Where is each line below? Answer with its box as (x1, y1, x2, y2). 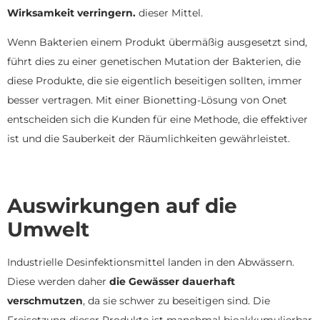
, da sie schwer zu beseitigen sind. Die (83, 294, 270, 307)
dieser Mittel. (136, 6, 203, 19)
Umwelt (7, 216, 89, 241)
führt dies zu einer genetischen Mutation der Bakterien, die (7, 55, 301, 69)
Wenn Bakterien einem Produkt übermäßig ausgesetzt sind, (7, 36, 307, 49)
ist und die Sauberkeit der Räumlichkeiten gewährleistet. (7, 132, 290, 146)
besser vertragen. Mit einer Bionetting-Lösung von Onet (7, 94, 287, 107)
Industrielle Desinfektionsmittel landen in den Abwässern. (7, 255, 294, 269)
